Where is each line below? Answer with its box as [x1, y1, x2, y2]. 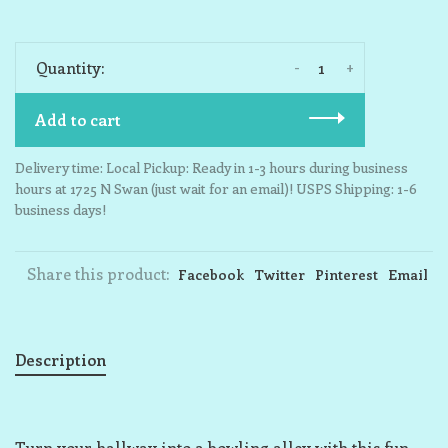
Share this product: [27, 263, 169, 284]
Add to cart [35, 109, 121, 130]
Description [15, 349, 106, 370]
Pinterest [315, 265, 378, 284]
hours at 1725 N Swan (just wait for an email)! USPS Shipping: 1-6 [15, 179, 417, 198]
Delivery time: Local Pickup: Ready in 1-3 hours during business [15, 158, 408, 177]
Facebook [178, 265, 244, 284]
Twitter [254, 265, 305, 284]
